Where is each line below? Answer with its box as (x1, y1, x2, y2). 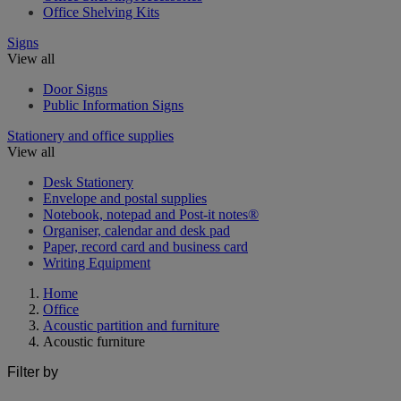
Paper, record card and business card (43, 238, 248, 254)
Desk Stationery (43, 174, 133, 190)
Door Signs (43, 81, 107, 97)
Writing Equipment (43, 254, 150, 270)
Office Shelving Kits (43, 4, 159, 20)
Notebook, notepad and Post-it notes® (43, 206, 259, 222)
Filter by (7, 363, 58, 380)
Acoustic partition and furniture (43, 317, 219, 333)
